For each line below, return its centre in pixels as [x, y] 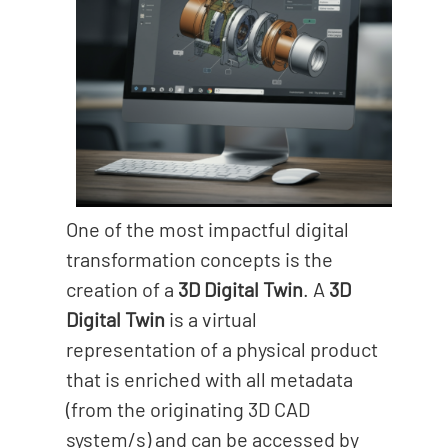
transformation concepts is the [199, 259]
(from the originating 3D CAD [187, 409]
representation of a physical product [221, 349]
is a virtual [210, 319]
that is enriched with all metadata [209, 379]
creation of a [121, 289]
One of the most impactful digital [207, 229]
